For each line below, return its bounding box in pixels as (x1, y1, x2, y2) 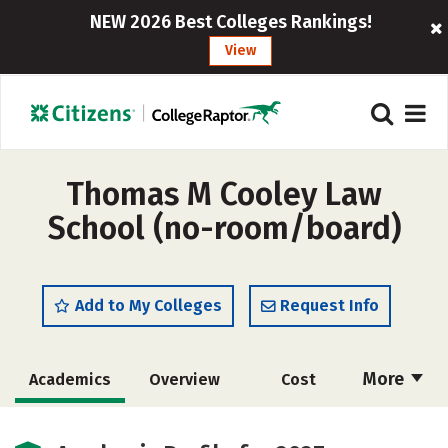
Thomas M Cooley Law (66, 175, 382, 213)
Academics (29, 370, 111, 389)
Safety (163, 416, 213, 435)
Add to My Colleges (75, 296, 222, 315)
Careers (268, 416, 328, 435)
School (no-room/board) (47, 209, 401, 247)
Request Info (280, 296, 379, 315)
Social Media (25, 416, 123, 435)
